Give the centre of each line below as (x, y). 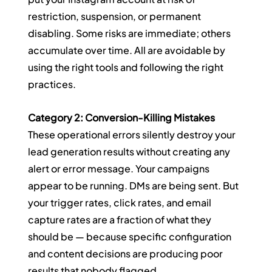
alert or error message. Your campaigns (120, 169)
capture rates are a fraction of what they (121, 220)
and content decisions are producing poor (127, 254)
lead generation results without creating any (130, 152)
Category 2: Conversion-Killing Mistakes (122, 118)
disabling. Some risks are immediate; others (131, 33)
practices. (52, 84)
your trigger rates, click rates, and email (121, 203)
